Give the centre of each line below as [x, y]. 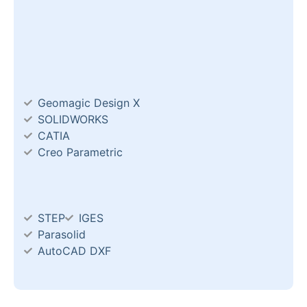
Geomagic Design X [89, 102]
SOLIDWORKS [73, 119]
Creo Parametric [80, 152]
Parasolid [62, 234]
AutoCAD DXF [74, 250]
